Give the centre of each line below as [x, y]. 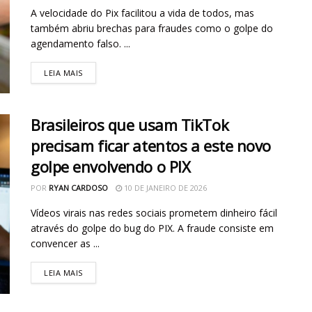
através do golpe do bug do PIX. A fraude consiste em [152, 228]
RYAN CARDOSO [78, 188]
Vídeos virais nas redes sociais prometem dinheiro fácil [154, 213]
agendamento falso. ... [80, 43]
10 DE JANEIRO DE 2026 [164, 188]
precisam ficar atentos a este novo [151, 146]
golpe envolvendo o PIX [111, 167]
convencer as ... [65, 244]
